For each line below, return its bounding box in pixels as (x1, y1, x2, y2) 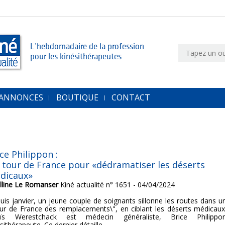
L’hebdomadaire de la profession (30, 42, 144, 51)
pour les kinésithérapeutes (30, 52, 122, 61)
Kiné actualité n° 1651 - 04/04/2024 (58, 180, 175, 189)
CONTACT (111, 92, 150, 103)
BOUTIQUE (56, 92, 98, 103)
